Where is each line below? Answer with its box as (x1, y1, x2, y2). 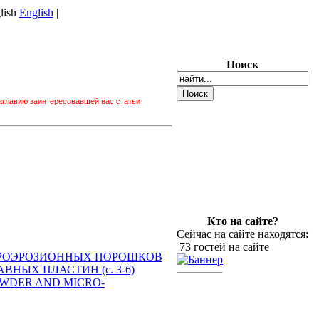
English (19, 6, 53, 19)
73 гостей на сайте (177, 241, 269, 253)
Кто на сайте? (206, 215, 278, 227)
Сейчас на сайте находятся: (177, 228, 308, 240)
